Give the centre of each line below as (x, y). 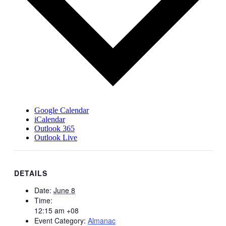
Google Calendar (62, 110)
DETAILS (31, 173)
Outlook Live (56, 137)
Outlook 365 (54, 128)
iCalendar (50, 119)
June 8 (64, 190)
